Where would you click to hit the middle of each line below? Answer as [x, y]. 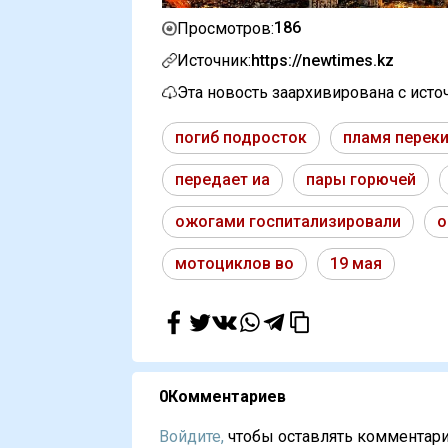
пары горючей [361, 180]
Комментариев [227, 397]
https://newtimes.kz [322, 61]
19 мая [356, 264]
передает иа [222, 180]
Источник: [214, 61]
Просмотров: [225, 28]
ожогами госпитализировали [288, 222]
